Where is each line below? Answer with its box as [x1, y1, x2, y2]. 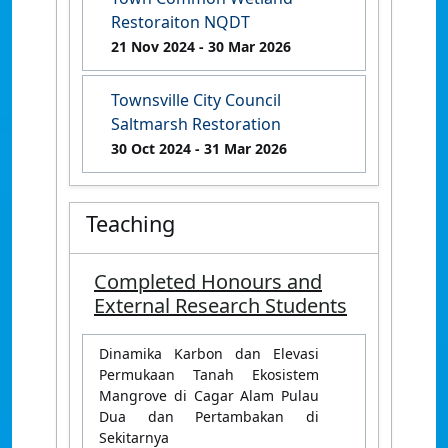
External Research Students [94, 291, 347, 319]
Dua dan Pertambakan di [99, 406, 319, 426]
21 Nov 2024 [111, 36, 195, 56]
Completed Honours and [94, 267, 322, 295]
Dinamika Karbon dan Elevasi [99, 343, 319, 363]
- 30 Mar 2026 [195, 36, 291, 56]
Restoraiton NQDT [111, 10, 250, 33]
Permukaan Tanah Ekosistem [99, 364, 319, 384]
